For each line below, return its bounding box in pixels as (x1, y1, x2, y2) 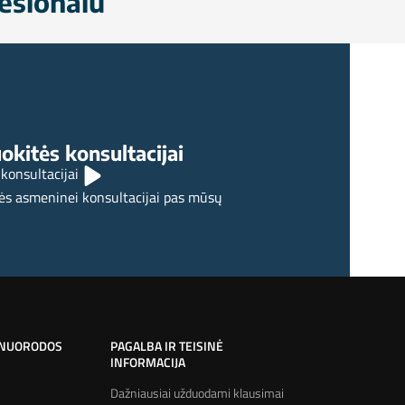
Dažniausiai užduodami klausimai (109, 382, 284, 402)
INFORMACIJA (109, 352, 185, 372)
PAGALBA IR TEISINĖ (109, 335, 223, 355)
